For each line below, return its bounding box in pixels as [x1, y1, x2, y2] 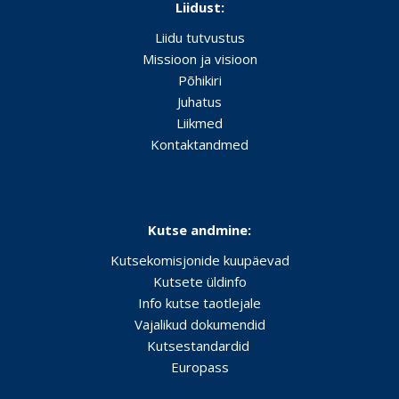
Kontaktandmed [151, 135, 248, 153]
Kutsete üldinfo [152, 273, 247, 290]
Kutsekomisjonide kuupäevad [110, 251, 289, 269]
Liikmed [176, 114, 223, 132]
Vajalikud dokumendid [134, 315, 265, 333]
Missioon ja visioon [142, 50, 257, 68]
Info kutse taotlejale [138, 294, 261, 312]
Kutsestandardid [146, 337, 249, 354]
